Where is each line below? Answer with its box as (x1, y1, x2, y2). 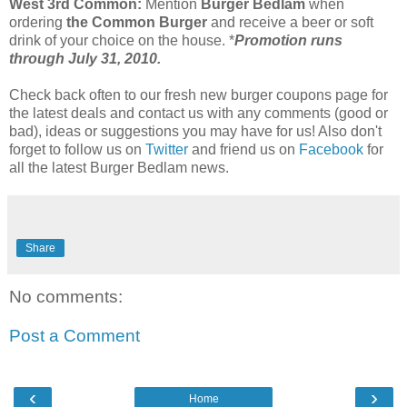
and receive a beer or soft (207, 14, 373, 30)
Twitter (145, 141, 188, 157)
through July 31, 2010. (9, 50, 164, 66)
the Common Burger (66, 14, 207, 30)
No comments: (9, 286, 123, 306)
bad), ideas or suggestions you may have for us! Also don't (9, 123, 382, 139)
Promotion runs (234, 32, 342, 48)
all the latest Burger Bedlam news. (9, 159, 229, 175)
